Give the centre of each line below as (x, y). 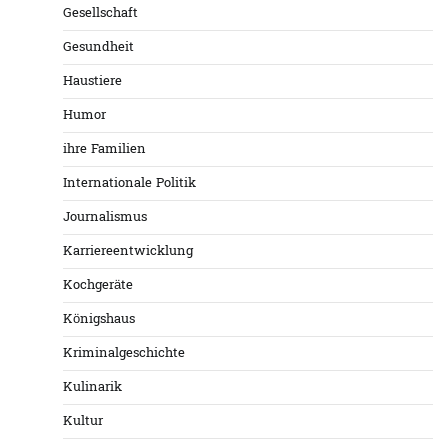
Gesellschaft (100, 14)
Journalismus (105, 218)
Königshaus (99, 320)
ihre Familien (104, 150)
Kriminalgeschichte (124, 354)
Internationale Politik (129, 184)
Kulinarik (92, 388)
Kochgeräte (98, 286)
